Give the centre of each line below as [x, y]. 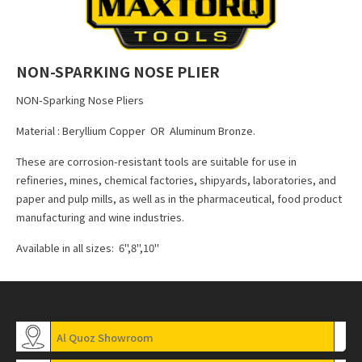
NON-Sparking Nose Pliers [80, 100]
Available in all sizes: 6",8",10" [88, 248]
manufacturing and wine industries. [100, 217]
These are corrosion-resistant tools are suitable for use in [156, 162]
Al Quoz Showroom [105, 338]
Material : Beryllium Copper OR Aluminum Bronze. [136, 131]
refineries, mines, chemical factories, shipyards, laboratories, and [176, 180]
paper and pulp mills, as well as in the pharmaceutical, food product [179, 199]
